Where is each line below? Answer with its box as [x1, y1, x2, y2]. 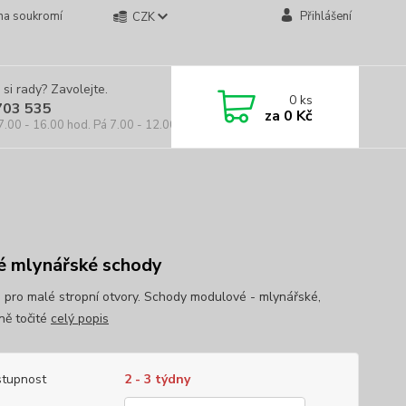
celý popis [50, 310, 109, 327]
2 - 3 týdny [123, 371, 190, 388]
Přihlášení [299, 8, 352, 24]
